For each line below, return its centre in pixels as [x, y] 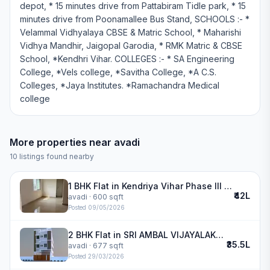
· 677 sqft [105, 245]
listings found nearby [56, 156]
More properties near [62, 142]
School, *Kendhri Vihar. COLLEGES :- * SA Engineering [127, 59]
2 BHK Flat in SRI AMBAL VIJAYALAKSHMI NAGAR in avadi [220, 234]
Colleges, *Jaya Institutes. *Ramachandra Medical [120, 85]
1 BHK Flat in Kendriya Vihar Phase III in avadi [228, 186]
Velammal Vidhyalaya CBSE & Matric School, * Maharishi [130, 32]
